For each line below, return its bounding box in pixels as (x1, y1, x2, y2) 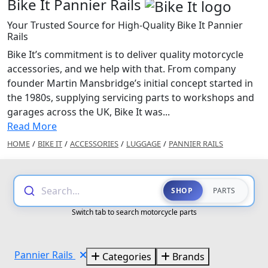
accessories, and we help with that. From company (7, 62, 236, 75)
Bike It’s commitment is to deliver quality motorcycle (7, 47, 243, 61)
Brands (170, 249, 205, 263)
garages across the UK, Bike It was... (7, 105, 170, 118)
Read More (7, 119, 57, 133)
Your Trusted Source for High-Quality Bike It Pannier (7, 18, 243, 32)
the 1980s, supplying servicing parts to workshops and (7, 90, 254, 104)
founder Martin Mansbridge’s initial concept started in (7, 76, 253, 90)
